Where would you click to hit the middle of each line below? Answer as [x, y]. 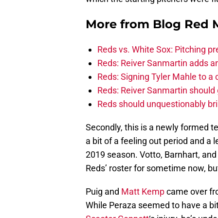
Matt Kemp [143, 192]
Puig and [103, 192]
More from [119, 24]
